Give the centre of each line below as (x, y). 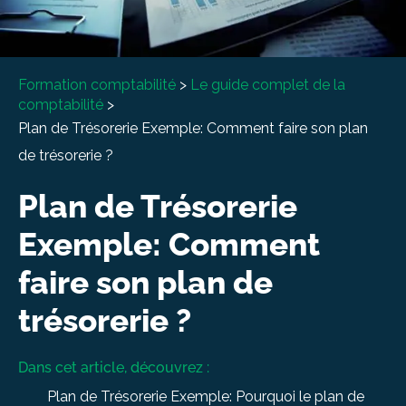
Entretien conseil (105, 65)
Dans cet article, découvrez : (114, 367)
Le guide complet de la (268, 84)
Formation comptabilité (97, 84)
